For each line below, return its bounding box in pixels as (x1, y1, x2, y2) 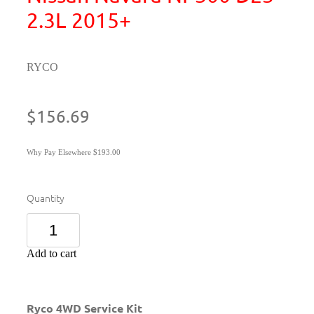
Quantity (27, 191, 64, 205)
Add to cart (27, 247, 76, 260)
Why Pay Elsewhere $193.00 (27, 148, 121, 157)
